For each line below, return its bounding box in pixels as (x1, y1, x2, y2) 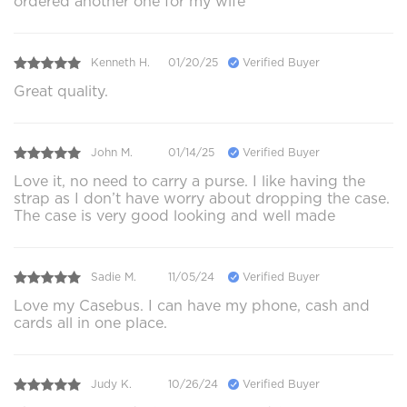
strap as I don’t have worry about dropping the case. (14, 189, 390, 207)
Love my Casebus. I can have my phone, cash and (14, 296, 370, 314)
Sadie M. (91, 270, 136, 284)
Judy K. (91, 377, 132, 392)
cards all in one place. (14, 313, 167, 332)
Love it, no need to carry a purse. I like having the (14, 172, 365, 190)
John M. (91, 145, 133, 160)
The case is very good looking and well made (14, 206, 335, 224)
